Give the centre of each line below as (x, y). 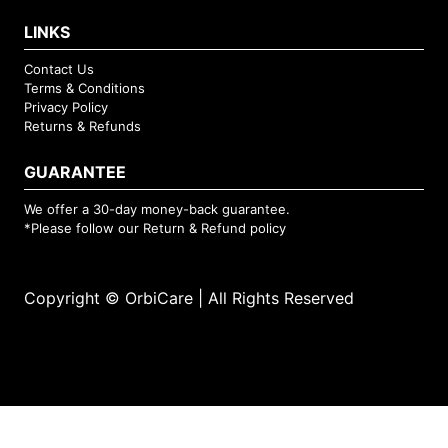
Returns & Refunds (82, 126)
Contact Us (59, 69)
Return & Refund (194, 228)
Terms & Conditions (84, 88)
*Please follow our (83, 228)
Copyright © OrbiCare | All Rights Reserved (189, 298)
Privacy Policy (66, 107)
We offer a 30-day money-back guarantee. (157, 209)
